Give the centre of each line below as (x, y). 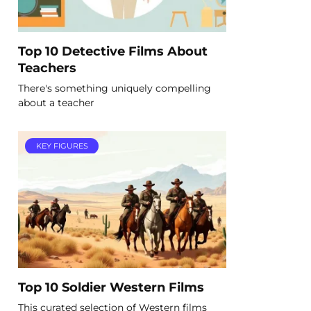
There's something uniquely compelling (115, 88)
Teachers (47, 67)
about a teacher (56, 102)
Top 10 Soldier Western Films (111, 287)
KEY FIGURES (62, 146)
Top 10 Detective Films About (113, 51)
